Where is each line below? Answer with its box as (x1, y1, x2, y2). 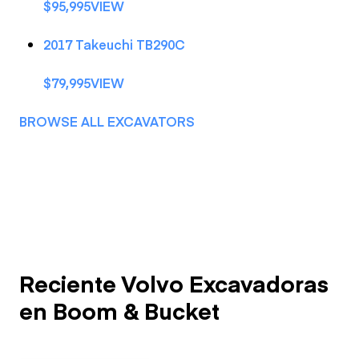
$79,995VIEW (43, 74, 124, 91)
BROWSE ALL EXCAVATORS (19, 112, 195, 130)
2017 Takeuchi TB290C (43, 35, 185, 53)
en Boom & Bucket (19, 295, 220, 326)
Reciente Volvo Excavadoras (19, 268, 329, 299)
